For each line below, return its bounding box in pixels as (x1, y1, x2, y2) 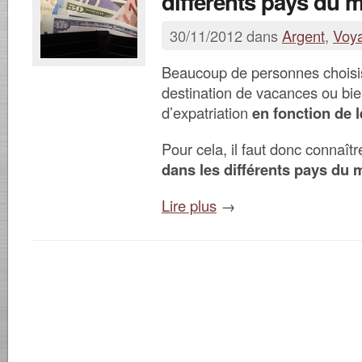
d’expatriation (162, 102, 252, 123)
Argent (282, 25, 325, 46)
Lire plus (162, 195, 217, 216)
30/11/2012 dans (170, 25, 282, 46)
